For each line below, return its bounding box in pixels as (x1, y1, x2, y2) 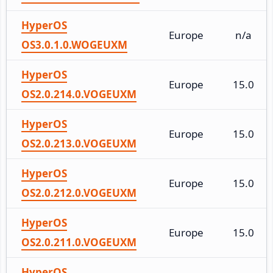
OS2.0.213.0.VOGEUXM (21, 136, 136, 151)
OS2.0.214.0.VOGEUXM (21, 87, 136, 101)
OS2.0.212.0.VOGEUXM (21, 185, 136, 200)
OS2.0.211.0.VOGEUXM (21, 235, 136, 249)
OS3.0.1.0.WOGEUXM (21, 37, 127, 52)
